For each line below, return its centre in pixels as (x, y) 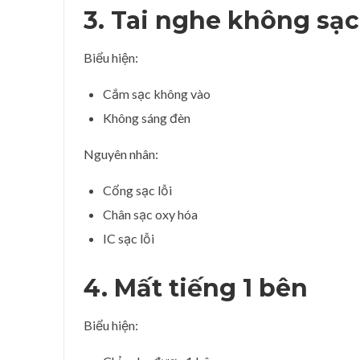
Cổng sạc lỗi (137, 190)
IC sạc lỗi (129, 238)
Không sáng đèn (147, 117)
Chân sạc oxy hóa (150, 214)
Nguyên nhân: (121, 153)
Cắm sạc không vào (157, 93)
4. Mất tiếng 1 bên (196, 288)
